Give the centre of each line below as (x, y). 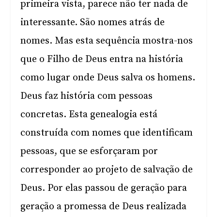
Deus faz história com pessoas (87, 96)
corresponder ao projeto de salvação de (107, 170)
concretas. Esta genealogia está (89, 115)
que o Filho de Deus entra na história (102, 59)
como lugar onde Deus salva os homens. (108, 78)
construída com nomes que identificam (107, 133)
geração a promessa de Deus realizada (104, 207)
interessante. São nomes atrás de (93, 23)
